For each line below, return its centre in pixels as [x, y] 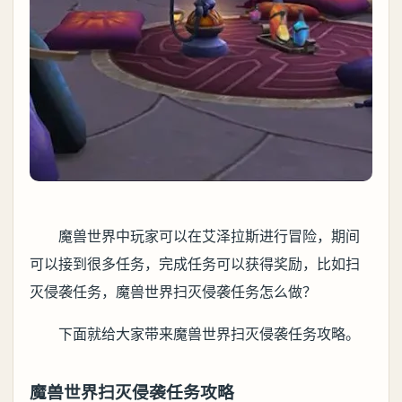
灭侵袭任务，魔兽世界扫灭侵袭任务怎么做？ [173, 292]
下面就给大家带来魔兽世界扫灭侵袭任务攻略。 [209, 334]
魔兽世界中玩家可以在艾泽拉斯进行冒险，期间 [209, 236]
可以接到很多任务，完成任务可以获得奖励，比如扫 [195, 264]
